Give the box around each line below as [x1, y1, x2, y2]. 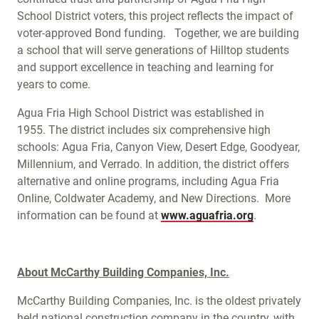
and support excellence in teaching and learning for [17, 61, 273, 74]
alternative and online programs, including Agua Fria [17, 174, 279, 188]
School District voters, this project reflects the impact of [17, 9, 293, 23]
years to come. [17, 78, 93, 91]
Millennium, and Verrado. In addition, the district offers [17, 157, 289, 171]
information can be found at [17, 209, 161, 222]
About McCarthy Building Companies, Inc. [17, 266, 229, 279]
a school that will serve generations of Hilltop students [17, 43, 289, 57]
